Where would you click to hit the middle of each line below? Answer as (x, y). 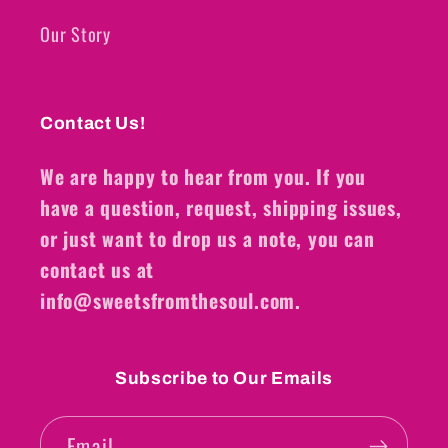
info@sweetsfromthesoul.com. (171, 301)
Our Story (76, 34)
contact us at (97, 270)
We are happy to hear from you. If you (203, 177)
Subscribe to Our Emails (224, 379)
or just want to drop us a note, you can (207, 239)
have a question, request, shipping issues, (221, 208)
